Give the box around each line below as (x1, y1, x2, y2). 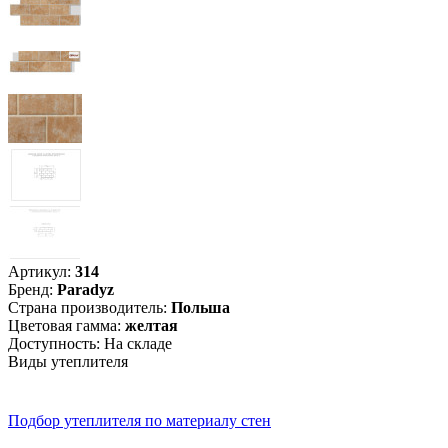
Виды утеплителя (8, 353, 128, 371)
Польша (171, 299, 230, 317)
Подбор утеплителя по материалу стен (8, 412, 271, 430)
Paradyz (57, 281, 114, 299)
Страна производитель (8, 299, 163, 317)
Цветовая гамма (8, 317, 117, 335)
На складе (100, 335, 172, 353)
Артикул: (8, 263, 71, 281)
